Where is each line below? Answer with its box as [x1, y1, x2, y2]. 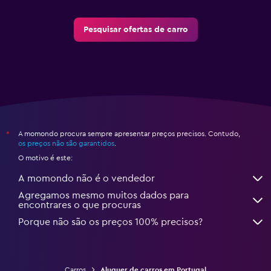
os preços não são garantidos [18, 140, 114, 148]
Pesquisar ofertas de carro [83, 25, 188, 34]
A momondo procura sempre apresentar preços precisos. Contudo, [18, 130, 240, 138]
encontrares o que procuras [18, 200, 141, 211]
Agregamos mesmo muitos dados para [18, 191, 189, 201]
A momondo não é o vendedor [18, 174, 155, 184]
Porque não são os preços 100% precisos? [18, 217, 203, 227]
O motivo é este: [18, 154, 73, 162]
